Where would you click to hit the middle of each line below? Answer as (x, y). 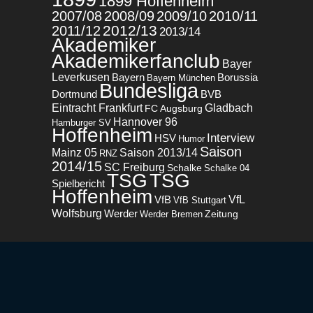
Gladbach (229, 107)
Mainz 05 (74, 152)
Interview (231, 137)
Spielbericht (78, 183)
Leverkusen (81, 77)
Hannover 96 (145, 121)
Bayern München (181, 78)
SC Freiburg (134, 167)
